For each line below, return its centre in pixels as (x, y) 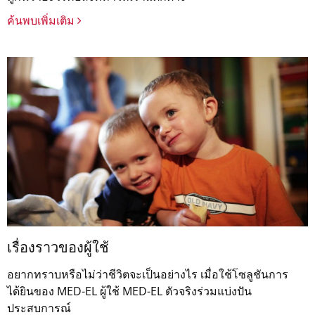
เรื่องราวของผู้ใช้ (58, 250)
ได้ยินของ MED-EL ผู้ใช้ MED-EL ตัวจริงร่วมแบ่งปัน (129, 291)
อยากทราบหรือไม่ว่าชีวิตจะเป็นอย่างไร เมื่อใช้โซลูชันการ (148, 275)
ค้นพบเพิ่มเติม (42, 21)
